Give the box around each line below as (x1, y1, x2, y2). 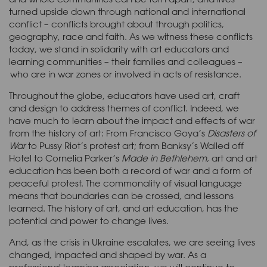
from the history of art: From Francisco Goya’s (9, 128, 207, 138)
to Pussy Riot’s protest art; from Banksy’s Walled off (28, 140, 244, 151)
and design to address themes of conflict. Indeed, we (9, 103, 239, 113)
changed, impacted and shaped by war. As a (9, 249, 206, 260)
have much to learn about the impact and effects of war (9, 115, 255, 126)
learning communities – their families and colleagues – (9, 56, 243, 67)
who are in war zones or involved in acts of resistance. (9, 69, 241, 79)
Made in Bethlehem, (122, 153, 209, 163)
